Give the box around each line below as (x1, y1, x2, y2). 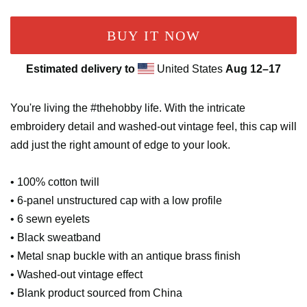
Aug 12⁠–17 (225, 63, 281, 75)
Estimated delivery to (26, 63, 135, 75)
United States (154, 63, 225, 75)
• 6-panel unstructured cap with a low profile (10, 195, 222, 207)
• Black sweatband (10, 232, 101, 244)
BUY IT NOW (106, 27, 201, 43)
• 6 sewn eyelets (10, 213, 90, 225)
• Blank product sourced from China (10, 287, 182, 299)
